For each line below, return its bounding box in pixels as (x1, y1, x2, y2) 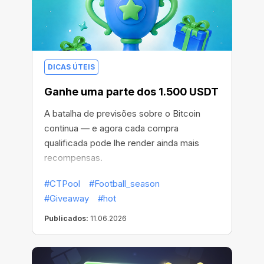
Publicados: (44, 214, 88, 223)
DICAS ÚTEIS (48, 62, 95, 72)
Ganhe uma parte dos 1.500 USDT (44, 85, 219, 98)
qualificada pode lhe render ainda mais (44, 137, 199, 149)
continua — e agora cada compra (44, 123, 179, 134)
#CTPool (44, 178, 80, 190)
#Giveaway (44, 193, 89, 204)
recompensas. (44, 152, 103, 164)
